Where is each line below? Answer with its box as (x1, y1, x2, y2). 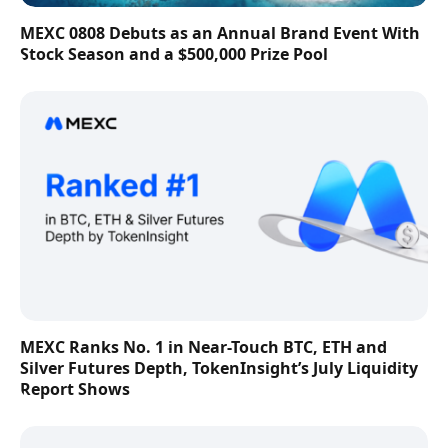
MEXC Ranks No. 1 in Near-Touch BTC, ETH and (20, 335, 387, 358)
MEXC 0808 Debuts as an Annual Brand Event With (20, 22, 420, 45)
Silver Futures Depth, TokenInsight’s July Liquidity (20, 356, 418, 379)
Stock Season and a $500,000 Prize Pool (20, 43, 328, 66)
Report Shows (20, 377, 130, 400)
